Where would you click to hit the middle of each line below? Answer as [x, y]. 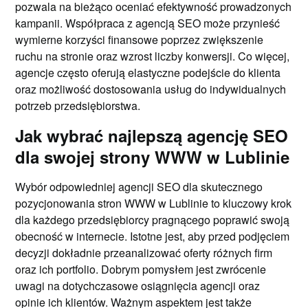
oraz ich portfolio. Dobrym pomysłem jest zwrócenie [141, 269]
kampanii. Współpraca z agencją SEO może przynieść [148, 23]
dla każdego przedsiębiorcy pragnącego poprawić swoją [153, 219]
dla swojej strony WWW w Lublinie [153, 156]
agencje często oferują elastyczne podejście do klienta [148, 72]
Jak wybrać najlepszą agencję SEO [152, 135]
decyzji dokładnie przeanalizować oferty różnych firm [144, 252]
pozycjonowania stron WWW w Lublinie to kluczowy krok [154, 203]
